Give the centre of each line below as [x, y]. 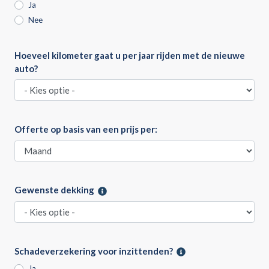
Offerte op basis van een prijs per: [86, 129]
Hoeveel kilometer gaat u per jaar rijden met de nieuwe [130, 55]
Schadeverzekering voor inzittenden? [94, 251]
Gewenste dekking [54, 190]
